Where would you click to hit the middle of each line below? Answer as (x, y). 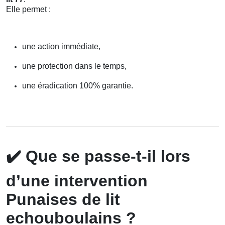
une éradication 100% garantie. (78, 85)
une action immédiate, (61, 46)
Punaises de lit (63, 199)
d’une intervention (77, 181)
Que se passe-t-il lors (106, 156)
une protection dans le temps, (74, 66)
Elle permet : (28, 9)
